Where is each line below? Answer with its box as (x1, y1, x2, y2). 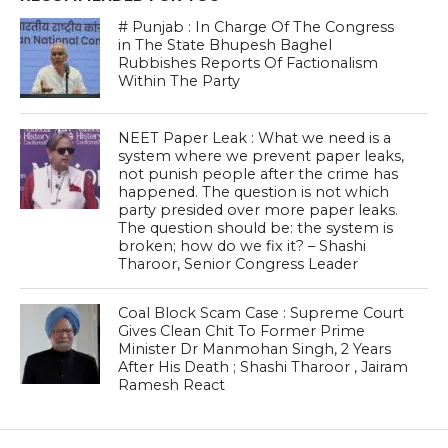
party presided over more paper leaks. (118, 201, 399, 220)
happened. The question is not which (118, 183, 390, 202)
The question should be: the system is (118, 219, 394, 238)
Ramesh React (118, 376, 226, 395)
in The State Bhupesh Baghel (118, 36, 333, 55)
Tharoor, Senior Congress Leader (118, 255, 359, 274)
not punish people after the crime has (118, 165, 399, 184)
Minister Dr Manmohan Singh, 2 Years (118, 340, 392, 359)
